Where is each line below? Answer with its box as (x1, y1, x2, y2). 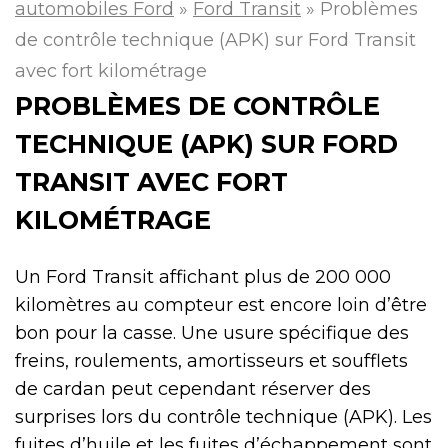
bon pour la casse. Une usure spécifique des (15, 321, 409, 344)
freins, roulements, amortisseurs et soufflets (15, 349, 408, 372)
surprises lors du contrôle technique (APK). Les (15, 405, 432, 428)
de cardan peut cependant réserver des (15, 377, 371, 400)
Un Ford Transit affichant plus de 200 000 (15, 265, 391, 288)
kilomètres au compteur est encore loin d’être (15, 293, 427, 316)
